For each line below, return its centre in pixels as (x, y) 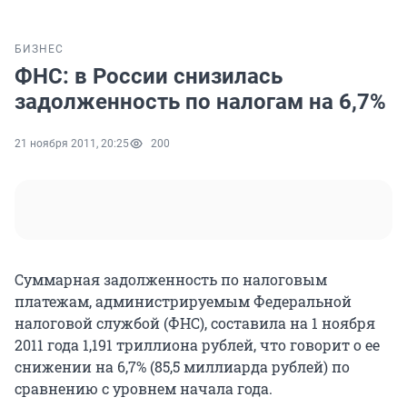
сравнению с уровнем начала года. (144, 389)
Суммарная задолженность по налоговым (171, 280)
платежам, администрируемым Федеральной (183, 302)
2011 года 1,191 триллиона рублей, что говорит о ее (197, 345)
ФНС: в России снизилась (149, 77)
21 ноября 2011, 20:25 (72, 144)
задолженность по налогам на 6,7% (200, 102)
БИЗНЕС (39, 50)
